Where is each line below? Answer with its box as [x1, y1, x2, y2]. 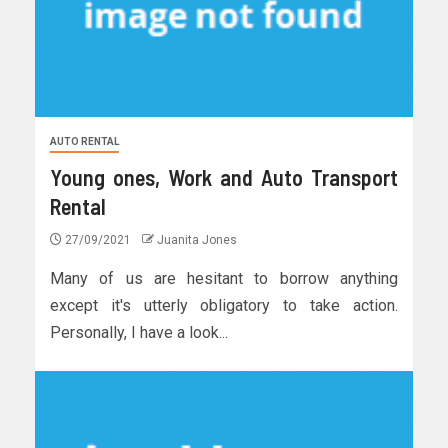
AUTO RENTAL [50, 136, 119, 148]
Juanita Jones [157, 233, 237, 248]
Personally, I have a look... [50, 323, 228, 343]
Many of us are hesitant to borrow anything [50, 269, 398, 289]
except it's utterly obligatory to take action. [50, 296, 398, 316]
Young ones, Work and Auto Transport [50, 164, 398, 191]
